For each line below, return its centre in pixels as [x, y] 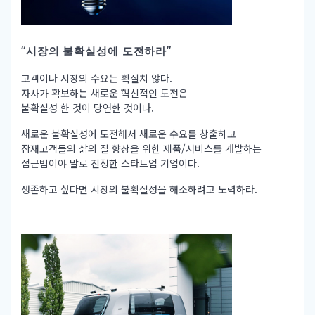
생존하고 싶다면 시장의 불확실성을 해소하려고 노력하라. [139, 189]
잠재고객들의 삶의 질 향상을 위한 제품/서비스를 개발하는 [141, 149]
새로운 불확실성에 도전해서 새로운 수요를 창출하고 [129, 134]
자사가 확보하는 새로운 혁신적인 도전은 [104, 93]
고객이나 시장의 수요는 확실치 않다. [97, 78]
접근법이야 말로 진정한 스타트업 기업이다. [110, 163]
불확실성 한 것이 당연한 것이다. [88, 108]
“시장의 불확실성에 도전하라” [96, 51]
